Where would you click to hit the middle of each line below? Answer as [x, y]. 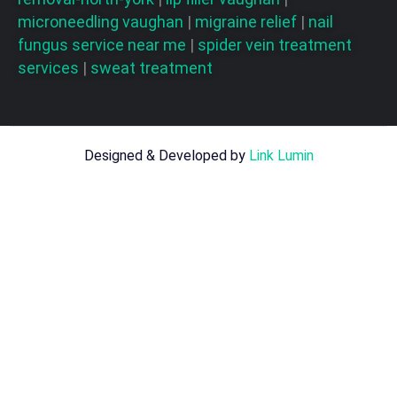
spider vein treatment [275, 44]
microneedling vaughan [102, 21]
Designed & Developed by [166, 155]
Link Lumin [281, 155]
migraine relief [248, 21]
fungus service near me [104, 44]
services [50, 67]
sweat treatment [152, 67]
